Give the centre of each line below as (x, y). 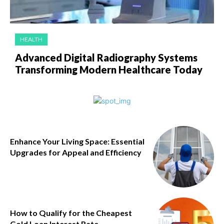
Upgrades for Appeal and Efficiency (76, 152)
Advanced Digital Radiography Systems (106, 58)
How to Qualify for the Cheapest (71, 212)
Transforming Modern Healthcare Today (109, 70)
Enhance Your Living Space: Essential (77, 141)
